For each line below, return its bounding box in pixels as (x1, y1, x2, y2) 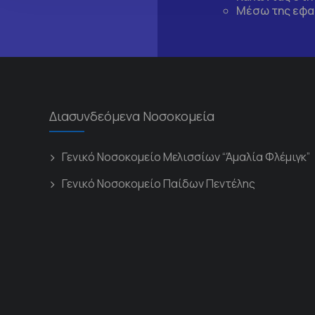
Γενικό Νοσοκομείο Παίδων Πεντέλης (62, 176, 255, 192)
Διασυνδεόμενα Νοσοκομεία (49, 108, 214, 125)
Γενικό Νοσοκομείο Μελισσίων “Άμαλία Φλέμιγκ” (62, 149, 310, 165)
